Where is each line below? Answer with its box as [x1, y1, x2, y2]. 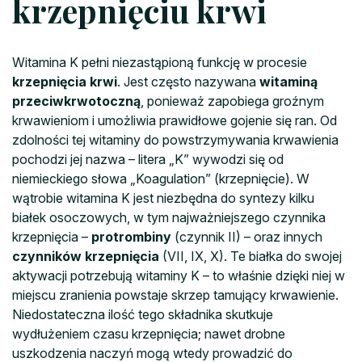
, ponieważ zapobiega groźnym [141, 92, 324, 109]
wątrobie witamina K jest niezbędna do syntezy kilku [12, 189, 314, 206]
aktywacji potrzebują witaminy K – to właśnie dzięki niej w [12, 267, 345, 284]
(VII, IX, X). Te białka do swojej [159, 247, 342, 264]
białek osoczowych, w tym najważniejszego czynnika [12, 208, 326, 225]
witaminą [259, 73, 318, 90]
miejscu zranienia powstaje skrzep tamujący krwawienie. [12, 286, 339, 303]
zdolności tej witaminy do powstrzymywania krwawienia [12, 131, 339, 148]
